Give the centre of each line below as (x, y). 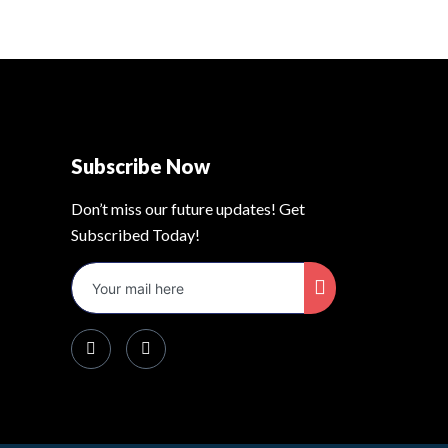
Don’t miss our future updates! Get (188, 208)
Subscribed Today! (135, 234)
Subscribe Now (140, 165)
